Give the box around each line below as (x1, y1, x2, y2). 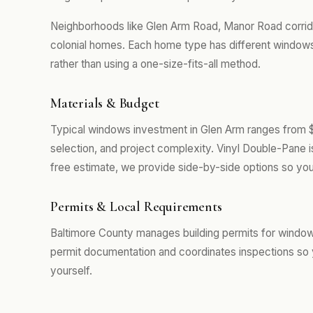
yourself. (50, 264, 92, 277)
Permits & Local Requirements (50, 198, 222, 215)
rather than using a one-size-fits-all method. (50, 57, 261, 71)
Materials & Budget (50, 95, 159, 112)
